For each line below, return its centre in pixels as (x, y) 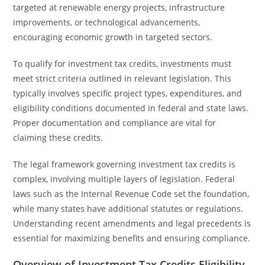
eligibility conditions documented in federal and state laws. (131, 108)
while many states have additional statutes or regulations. (128, 209)
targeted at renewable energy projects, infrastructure (119, 7)
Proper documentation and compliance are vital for (115, 123)
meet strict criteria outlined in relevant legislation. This (122, 78)
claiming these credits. (58, 138)
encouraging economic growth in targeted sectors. (113, 37)
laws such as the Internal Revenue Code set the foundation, (131, 194)
